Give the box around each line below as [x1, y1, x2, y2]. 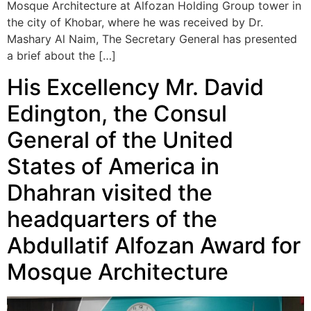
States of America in [7, 152, 219, 180]
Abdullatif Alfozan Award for [7, 231, 301, 259]
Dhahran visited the [7, 178, 212, 206]
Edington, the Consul [7, 99, 227, 127]
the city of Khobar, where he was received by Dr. [7, 15, 263, 30]
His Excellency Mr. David [7, 73, 264, 101]
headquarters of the [7, 205, 217, 233]
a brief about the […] [7, 49, 116, 63]
